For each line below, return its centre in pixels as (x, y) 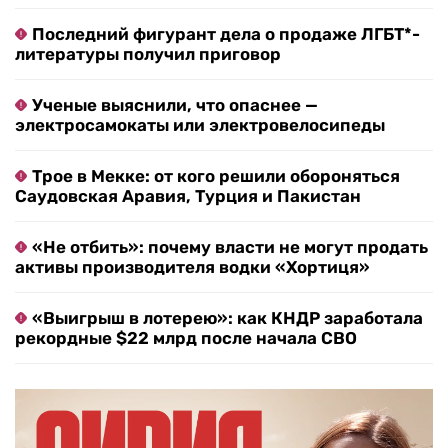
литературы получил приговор (148, 54)
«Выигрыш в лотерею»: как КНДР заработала (227, 318)
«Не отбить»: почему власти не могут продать (230, 247)
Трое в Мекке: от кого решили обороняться (216, 176)
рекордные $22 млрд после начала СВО (186, 338)
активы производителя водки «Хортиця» (192, 267)
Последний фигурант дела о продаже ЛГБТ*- (226, 34)
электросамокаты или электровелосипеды (200, 125)
